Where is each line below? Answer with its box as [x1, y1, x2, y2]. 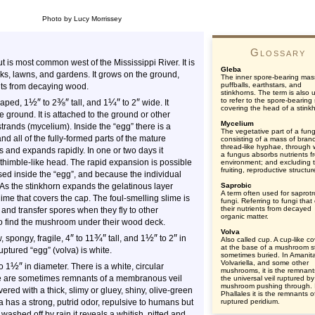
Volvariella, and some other [221, 259, 309, 266]
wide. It [140, 98, 169, 108]
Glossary [250, 46, 306, 58]
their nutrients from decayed [221, 205, 311, 212]
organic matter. [221, 212, 269, 220]
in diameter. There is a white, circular [22, 262, 164, 271]
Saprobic [221, 181, 252, 189]
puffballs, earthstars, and [221, 81, 302, 89]
